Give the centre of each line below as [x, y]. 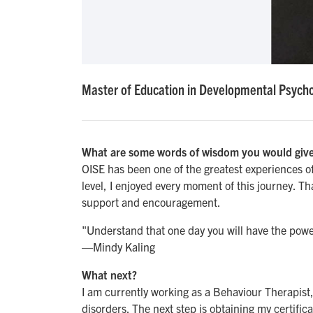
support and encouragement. [152, 202]
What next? [109, 275]
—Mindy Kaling [118, 247]
